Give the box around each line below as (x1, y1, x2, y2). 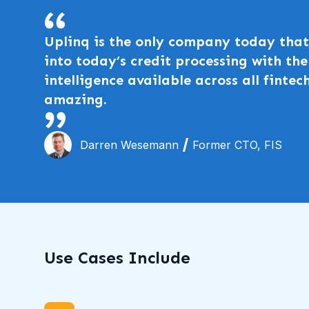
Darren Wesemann (80, 138, 179, 152)
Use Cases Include (44, 248, 190, 268)
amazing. (44, 91, 107, 108)
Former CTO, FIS (192, 138, 282, 152)
